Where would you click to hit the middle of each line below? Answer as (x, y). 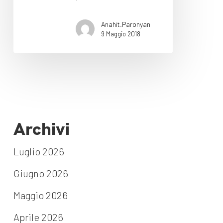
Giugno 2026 (41, 173)
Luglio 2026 (39, 152)
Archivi (41, 129)
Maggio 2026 (40, 195)
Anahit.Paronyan (125, 24)
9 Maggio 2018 (120, 34)
